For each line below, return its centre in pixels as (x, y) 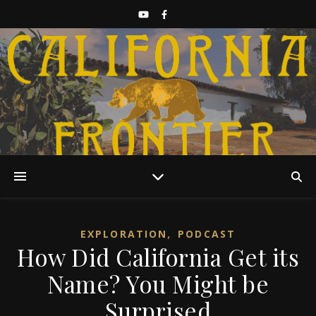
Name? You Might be (158, 284)
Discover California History (158, 184)
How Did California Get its (158, 257)
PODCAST (207, 234)
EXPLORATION (124, 234)
